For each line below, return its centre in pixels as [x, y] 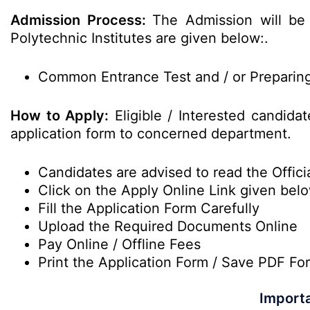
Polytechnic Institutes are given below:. [139, 38]
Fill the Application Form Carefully [149, 208]
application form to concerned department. [151, 134]
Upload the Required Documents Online [168, 226]
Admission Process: [82, 20]
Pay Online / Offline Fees [119, 244]
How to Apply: [60, 116]
